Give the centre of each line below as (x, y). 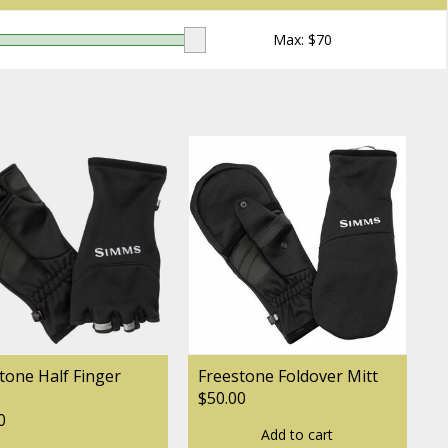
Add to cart (297, 434)
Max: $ (294, 39)
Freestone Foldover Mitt (287, 375)
